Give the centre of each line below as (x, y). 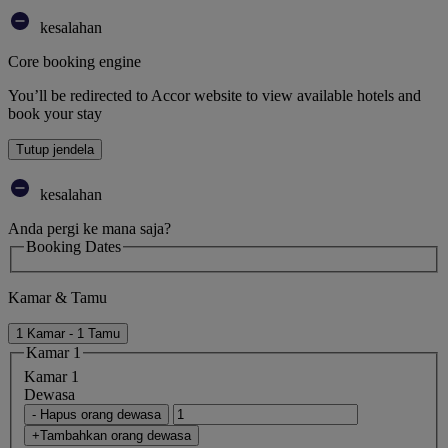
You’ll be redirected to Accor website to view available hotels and (214, 95)
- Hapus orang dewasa (96, 414)
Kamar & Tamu (57, 298)
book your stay (55, 113)
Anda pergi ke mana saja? (89, 228)
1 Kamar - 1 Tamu (68, 334)
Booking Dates (73, 246)
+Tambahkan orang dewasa (111, 435)
